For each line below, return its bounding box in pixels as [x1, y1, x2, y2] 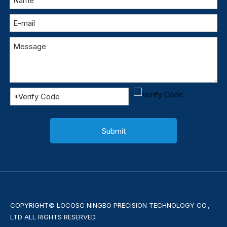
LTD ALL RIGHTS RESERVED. [10, 213, 97, 221]
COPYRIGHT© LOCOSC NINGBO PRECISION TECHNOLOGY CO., [10, 201, 210, 210]
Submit [101, 126, 126, 136]
